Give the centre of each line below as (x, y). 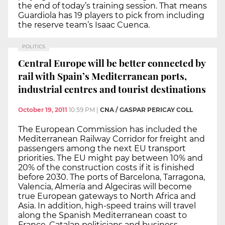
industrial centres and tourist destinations (112, 89)
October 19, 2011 (43, 110)
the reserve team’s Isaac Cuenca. (84, 25)
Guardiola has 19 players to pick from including (111, 16)
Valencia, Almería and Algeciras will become (105, 187)
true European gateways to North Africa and (107, 196)
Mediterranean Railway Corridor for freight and (111, 139)
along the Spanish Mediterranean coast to (102, 215)
